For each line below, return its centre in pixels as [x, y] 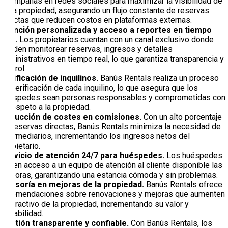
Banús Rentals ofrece [183, 184]
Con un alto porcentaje [182, 117]
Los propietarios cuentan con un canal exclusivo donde [116, 39]
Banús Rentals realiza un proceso [159, 78]
